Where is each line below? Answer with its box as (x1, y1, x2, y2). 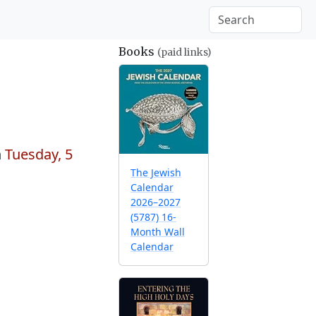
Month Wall (130, 225, 185, 238)
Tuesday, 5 (5, 145, 73, 164)
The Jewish (130, 166, 181, 179)
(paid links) (157, 46, 212, 59)
